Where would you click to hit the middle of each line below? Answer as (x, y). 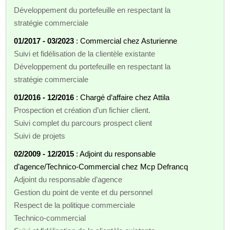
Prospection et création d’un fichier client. (82, 110)
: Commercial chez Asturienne (126, 41)
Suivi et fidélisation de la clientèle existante (85, 53)
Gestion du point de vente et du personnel (83, 192)
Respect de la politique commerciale (75, 205)
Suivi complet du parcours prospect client (83, 123)
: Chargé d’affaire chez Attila (122, 97)
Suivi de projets (40, 136)
